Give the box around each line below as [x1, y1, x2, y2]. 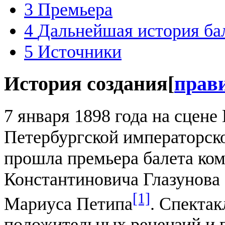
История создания [4, 72, 168, 95]
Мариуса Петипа [4, 193, 133, 214]
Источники [38, 41, 122, 62]
